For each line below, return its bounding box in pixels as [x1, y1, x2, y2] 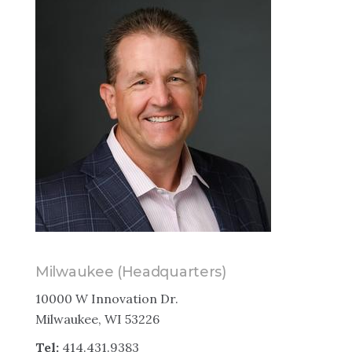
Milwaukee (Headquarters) [35, 263, 226, 280]
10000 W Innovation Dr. [35, 291, 178, 306]
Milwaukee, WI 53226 [35, 311, 159, 327]
